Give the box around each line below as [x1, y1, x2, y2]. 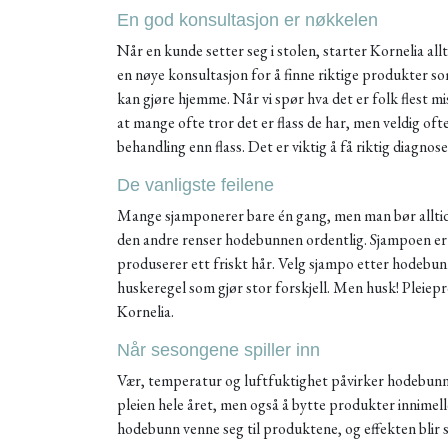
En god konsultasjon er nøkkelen [117, 10, 378, 30]
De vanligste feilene [117, 175, 274, 195]
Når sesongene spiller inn [117, 340, 320, 360]
